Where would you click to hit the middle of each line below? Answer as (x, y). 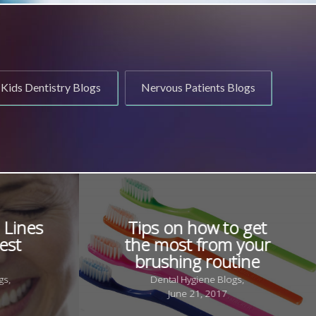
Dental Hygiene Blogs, (197, 280)
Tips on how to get (197, 228)
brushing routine (197, 262)
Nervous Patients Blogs (198, 87)
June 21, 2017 (197, 293)
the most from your (197, 245)
